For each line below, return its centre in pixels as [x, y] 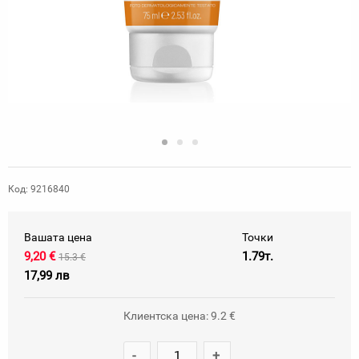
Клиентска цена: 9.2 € [179, 316]
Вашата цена [58, 237]
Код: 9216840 [39, 189]
